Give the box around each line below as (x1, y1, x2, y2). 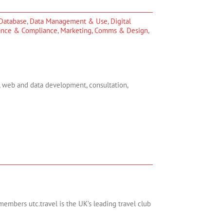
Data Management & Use (30, 17, 108, 26)
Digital (110, 17, 131, 26)
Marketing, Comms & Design (60, 26, 148, 35)
